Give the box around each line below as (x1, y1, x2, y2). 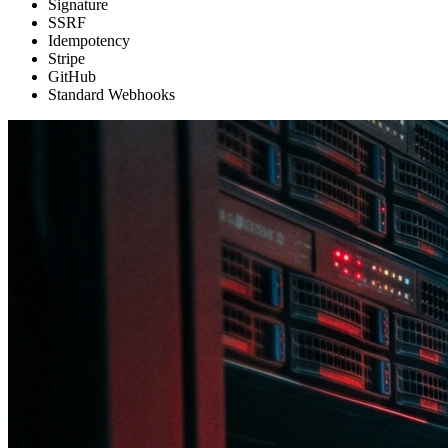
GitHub (48, 67, 96, 85)
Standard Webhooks (48, 85, 175, 103)
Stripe (48, 49, 85, 67)
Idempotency (48, 31, 130, 49)
